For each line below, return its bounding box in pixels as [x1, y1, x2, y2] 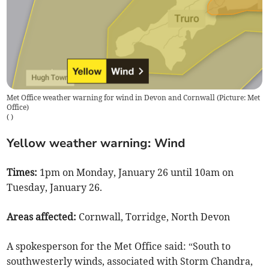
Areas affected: [7, 210, 79, 223]
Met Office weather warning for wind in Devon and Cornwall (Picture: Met [7, 92, 261, 102]
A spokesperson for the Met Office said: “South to [7, 240, 231, 252]
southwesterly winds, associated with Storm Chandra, [7, 255, 253, 267]
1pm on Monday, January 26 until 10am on [40, 166, 234, 178]
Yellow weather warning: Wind [7, 134, 186, 151]
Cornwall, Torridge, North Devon [79, 210, 231, 223]
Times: [7, 166, 40, 178]
